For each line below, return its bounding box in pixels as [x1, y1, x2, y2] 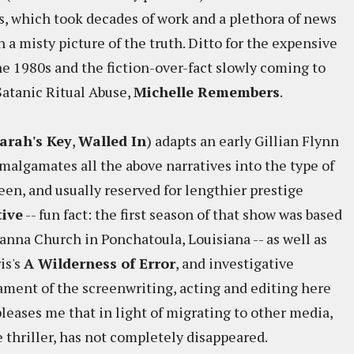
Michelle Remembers [134, 82, 280, 101]
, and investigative [175, 254, 294, 273]
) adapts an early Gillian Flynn [146, 131, 339, 150]
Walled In [78, 131, 146, 150]
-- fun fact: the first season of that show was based [23, 205, 342, 224]
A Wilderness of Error [24, 254, 175, 273]
